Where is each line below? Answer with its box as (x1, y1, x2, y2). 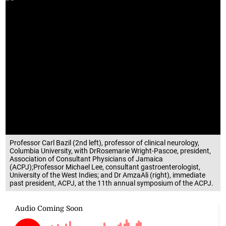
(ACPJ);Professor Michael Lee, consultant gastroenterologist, (10, 163, 201, 172)
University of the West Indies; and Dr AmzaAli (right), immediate (10, 171, 206, 180)
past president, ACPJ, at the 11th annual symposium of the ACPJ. (10, 179, 214, 188)
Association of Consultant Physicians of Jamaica (10, 155, 163, 163)
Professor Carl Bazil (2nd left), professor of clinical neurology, (10, 139, 200, 147)
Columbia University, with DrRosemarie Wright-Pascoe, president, (10, 147, 211, 155)
